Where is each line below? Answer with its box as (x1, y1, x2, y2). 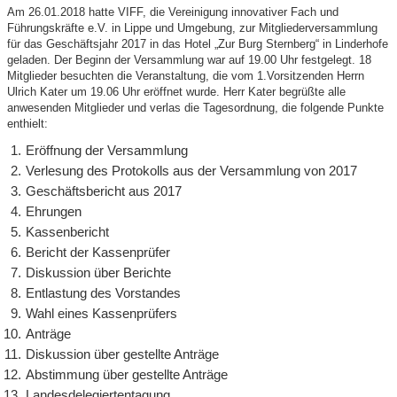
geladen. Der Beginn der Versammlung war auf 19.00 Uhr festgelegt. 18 (7, 53, 372, 67)
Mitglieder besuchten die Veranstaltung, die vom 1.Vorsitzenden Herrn (7, 69, 365, 83)
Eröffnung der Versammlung (26, 143, 189, 159)
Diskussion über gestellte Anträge (26, 346, 220, 362)
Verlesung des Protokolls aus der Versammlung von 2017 (26, 163, 358, 179)
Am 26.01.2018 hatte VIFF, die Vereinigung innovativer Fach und (7, 5, 339, 19)
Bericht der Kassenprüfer (26, 245, 171, 261)
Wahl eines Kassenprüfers (26, 306, 178, 322)
